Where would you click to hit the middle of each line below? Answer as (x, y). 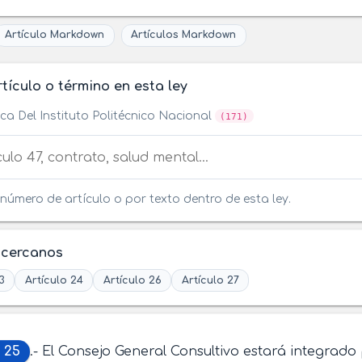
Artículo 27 (210, 280)
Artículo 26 (132, 280)
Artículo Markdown (55, 35)
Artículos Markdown (184, 35)
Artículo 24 (54, 280)
